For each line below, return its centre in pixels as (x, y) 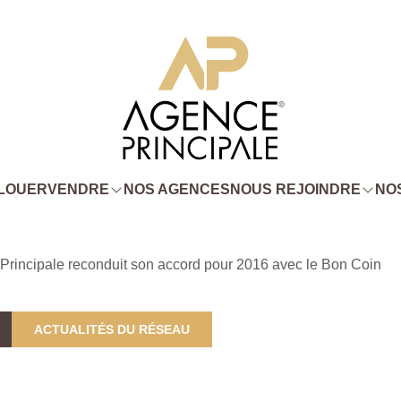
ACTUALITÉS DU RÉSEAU (112, 329)
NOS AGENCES (176, 189)
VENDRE (78, 189)
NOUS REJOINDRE (295, 189)
